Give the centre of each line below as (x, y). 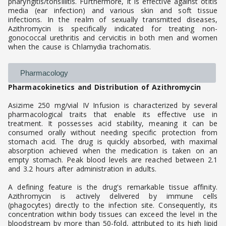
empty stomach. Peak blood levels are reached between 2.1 (113, 160)
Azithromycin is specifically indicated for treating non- (113, 29)
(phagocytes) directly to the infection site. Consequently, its (113, 205)
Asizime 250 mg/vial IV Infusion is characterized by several (113, 105)
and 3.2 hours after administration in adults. (82, 169)
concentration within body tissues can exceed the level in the (113, 214)
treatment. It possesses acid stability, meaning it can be (113, 124)
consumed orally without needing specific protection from (113, 133)
